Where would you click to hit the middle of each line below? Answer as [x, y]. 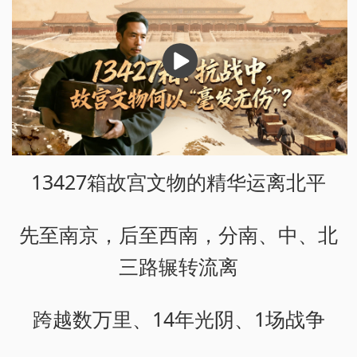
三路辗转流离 [178, 266]
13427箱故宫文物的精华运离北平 [178, 181]
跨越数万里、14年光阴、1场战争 [178, 318]
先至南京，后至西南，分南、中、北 [178, 234]
